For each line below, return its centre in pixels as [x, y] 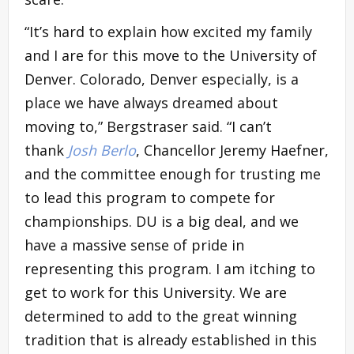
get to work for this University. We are [156, 292]
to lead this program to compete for [150, 197]
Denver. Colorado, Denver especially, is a [162, 79]
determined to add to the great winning [161, 316]
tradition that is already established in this [171, 339]
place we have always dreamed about [151, 102]
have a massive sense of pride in [134, 245]
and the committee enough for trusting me [173, 173]
